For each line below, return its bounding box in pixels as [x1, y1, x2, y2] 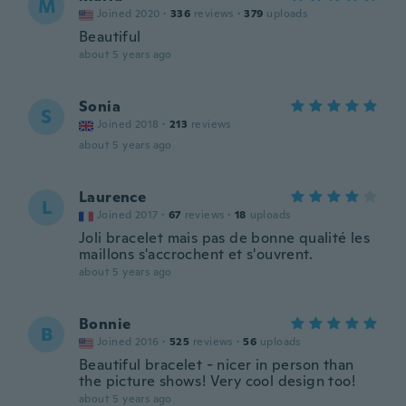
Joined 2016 [97, 334, 159, 349]
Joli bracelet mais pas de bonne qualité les [79, 228, 371, 247]
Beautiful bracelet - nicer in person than [79, 355, 354, 374]
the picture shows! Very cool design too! [79, 372, 355, 391]
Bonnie [79, 314, 131, 333]
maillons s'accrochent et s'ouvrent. [79, 245, 313, 264]
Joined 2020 [97, 6, 160, 21]
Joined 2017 [97, 208, 159, 222]
